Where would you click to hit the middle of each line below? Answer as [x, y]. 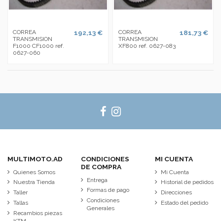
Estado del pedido [184, 203]
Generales [101, 208]
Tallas [21, 203]
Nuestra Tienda [34, 182]
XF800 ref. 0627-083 [147, 46]
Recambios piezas [38, 213]
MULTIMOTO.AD [35, 159]
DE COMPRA [101, 166]
